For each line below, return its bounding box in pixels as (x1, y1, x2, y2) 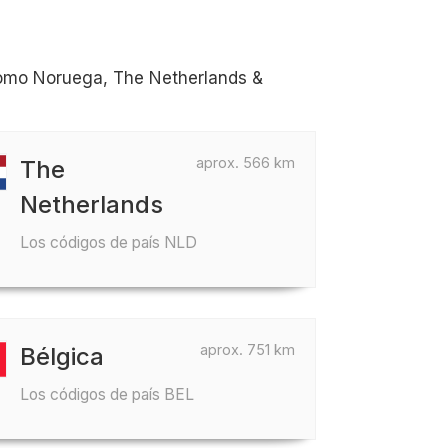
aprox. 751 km (200, 341, 295, 358)
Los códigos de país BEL (20, 385, 195, 404)
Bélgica (20, 342, 105, 371)
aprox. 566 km (196, 154, 295, 171)
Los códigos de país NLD (20, 233, 198, 252)
